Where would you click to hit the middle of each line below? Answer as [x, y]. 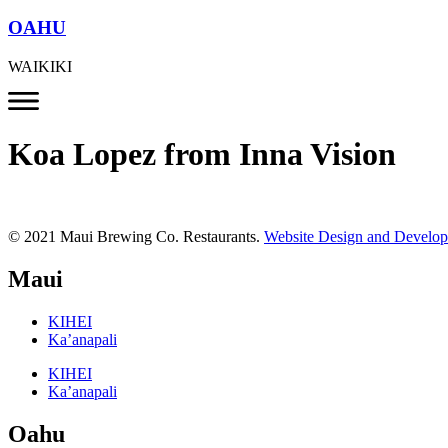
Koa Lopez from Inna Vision [202, 153]
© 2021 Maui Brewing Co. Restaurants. [136, 237]
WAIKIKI [40, 66]
